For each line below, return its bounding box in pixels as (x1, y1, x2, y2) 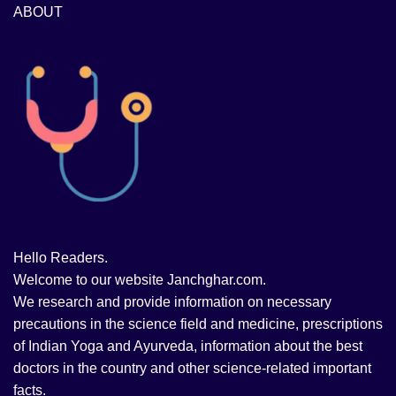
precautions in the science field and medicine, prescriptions (13, 316, 383, 332)
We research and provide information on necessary (13, 294, 331, 310)
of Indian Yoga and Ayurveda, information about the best (13, 339, 362, 354)
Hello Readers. (13, 250, 108, 266)
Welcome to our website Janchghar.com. (13, 272, 266, 288)
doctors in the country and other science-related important (13, 361, 371, 377)
